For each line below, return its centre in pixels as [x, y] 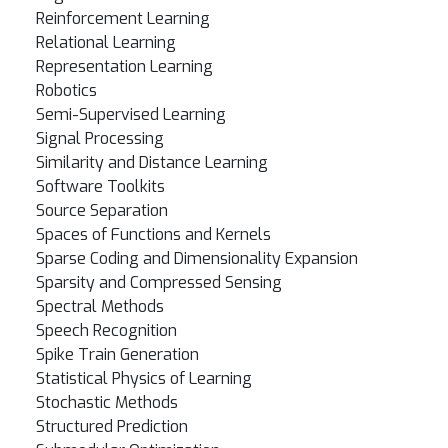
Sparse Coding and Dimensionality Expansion [197, 258]
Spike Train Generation [117, 354]
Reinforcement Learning [123, 18]
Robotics [66, 90]
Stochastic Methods [107, 402]
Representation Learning [124, 66]
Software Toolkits [100, 186]
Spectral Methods [100, 306]
